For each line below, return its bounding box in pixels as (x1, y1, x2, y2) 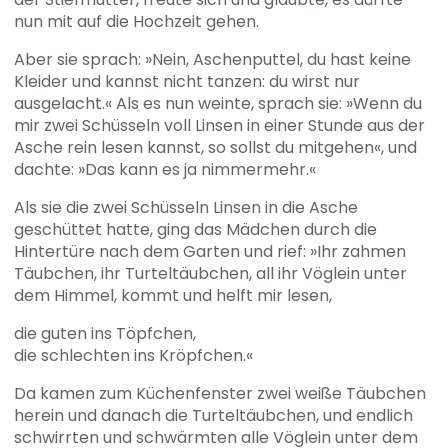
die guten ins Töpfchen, (14, 322, 197, 346)
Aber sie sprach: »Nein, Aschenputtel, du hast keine (14, 48, 412, 72)
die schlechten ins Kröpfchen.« (14, 344, 254, 368)
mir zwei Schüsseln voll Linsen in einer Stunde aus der (14, 114, 426, 138)
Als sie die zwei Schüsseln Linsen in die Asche (14, 196, 359, 220)
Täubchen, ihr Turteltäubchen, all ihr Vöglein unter (14, 262, 408, 286)
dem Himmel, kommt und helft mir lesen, (14, 284, 333, 308)
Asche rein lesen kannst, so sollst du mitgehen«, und (14, 136, 418, 160)
